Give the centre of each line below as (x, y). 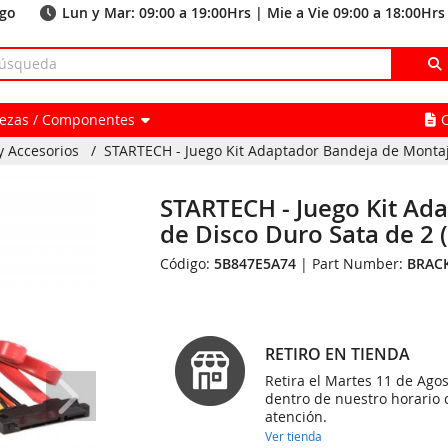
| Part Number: (352, 263)
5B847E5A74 (255, 263)
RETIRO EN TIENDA (338, 354)
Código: (187, 263)
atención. (296, 416)
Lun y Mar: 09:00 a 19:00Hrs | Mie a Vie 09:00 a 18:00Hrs (253, 12)
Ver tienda (294, 436)
